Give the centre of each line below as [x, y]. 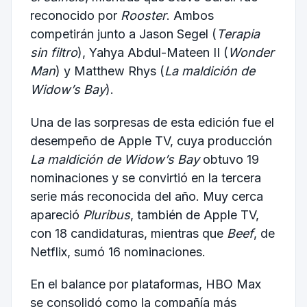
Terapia [238, 34]
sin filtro [53, 52]
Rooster [143, 15]
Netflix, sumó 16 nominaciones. [118, 251]
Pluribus [106, 214]
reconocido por [75, 15]
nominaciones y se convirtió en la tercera [145, 177]
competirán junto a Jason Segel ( [123, 34]
